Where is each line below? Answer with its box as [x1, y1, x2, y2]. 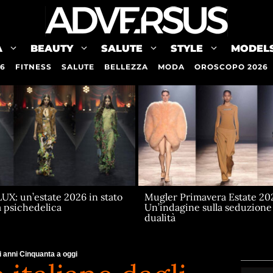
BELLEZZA [104, 62, 148, 71]
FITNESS [15, 62, 52, 71]
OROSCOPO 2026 [194, 62, 268, 71]
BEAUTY [30, 43, 73, 54]
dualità [144, 211, 175, 224]
